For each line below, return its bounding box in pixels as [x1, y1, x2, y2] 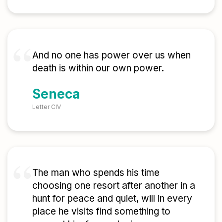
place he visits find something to [32, 206, 170, 218]
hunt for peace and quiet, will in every [32, 193, 192, 205]
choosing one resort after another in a [32, 180, 195, 192]
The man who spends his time [32, 167, 160, 179]
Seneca [32, 86, 80, 102]
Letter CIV [32, 103, 61, 111]
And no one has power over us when [32, 49, 191, 61]
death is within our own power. [32, 62, 164, 74]
